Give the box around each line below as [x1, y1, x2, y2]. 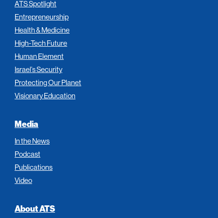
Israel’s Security [15, 64, 62, 74]
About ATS [15, 203, 55, 214]
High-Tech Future [15, 38, 67, 48]
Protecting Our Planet [15, 77, 81, 87]
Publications [15, 162, 53, 172]
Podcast [15, 149, 40, 159]
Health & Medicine [15, 25, 70, 35]
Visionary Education [15, 91, 75, 100]
